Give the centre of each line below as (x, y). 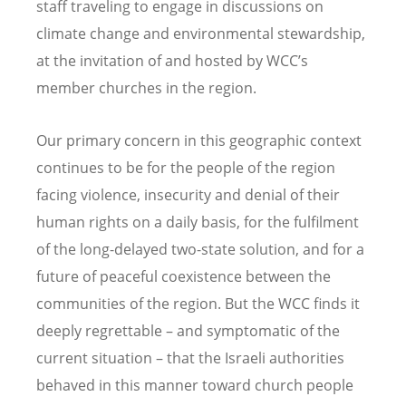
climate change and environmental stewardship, (201, 34)
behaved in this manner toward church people (195, 385)
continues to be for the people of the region (186, 167)
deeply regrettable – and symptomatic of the (188, 330)
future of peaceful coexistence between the (184, 276)
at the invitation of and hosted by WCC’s (172, 61)
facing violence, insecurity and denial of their (188, 194)
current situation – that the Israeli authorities (190, 358)
